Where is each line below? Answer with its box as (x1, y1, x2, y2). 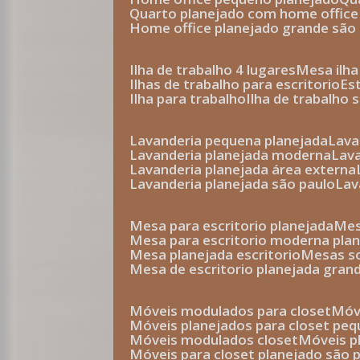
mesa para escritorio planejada (143, 216, 334, 235)
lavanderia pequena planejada (137, 131, 329, 149)
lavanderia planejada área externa (137, 160, 357, 178)
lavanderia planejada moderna (137, 145, 332, 164)
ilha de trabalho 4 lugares (134, 60, 297, 79)
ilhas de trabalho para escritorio (134, 75, 341, 93)
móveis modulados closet (143, 330, 299, 349)
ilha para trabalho (134, 89, 247, 108)
